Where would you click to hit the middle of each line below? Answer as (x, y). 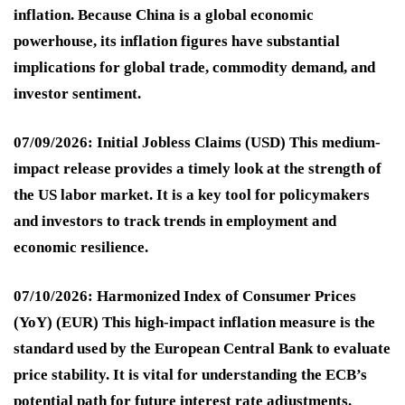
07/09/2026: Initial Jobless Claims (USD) (150, 143)
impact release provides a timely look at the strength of (198, 169)
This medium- (333, 143)
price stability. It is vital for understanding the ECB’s (190, 375)
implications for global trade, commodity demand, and (194, 68)
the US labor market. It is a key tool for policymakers (192, 195)
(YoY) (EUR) (56, 323)
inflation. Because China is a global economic (164, 15)
